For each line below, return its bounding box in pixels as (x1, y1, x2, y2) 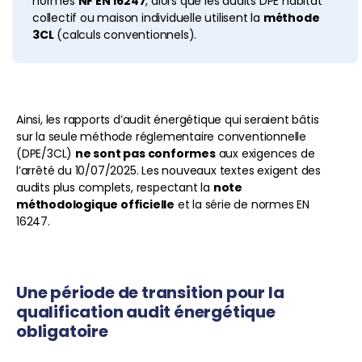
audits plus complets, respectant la (16, 179, 213, 196)
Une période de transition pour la (16, 280, 284, 304)
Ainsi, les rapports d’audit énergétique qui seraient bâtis (16, 112, 319, 128)
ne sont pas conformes (75, 145, 216, 162)
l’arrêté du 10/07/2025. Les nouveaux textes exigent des (16, 162, 321, 179)
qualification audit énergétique (16, 300, 276, 323)
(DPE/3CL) (16, 145, 75, 162)
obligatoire (16, 319, 108, 343)
